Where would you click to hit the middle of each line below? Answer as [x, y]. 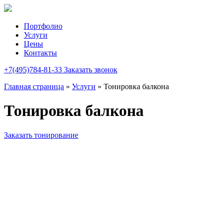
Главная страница [34, 86]
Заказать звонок [91, 70]
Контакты [40, 53]
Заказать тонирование [41, 135]
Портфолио [43, 26]
